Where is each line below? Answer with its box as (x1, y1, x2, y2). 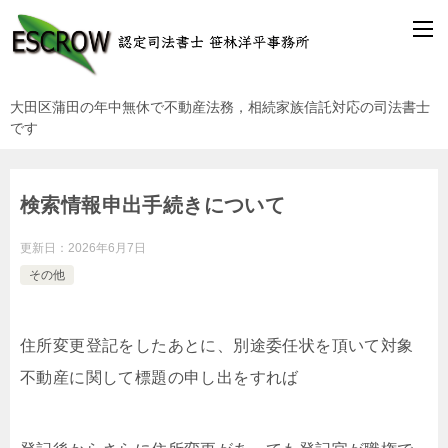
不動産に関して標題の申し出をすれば (20, 369, 299, 387)
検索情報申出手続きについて (20, 194, 286, 217)
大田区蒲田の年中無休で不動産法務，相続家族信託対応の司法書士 (10, 99, 430, 116)
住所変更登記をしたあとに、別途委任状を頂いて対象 (20, 337, 414, 355)
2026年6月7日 (68, 241, 146, 256)
